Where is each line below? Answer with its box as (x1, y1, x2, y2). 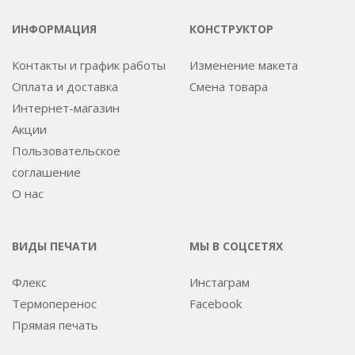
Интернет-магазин (12, 99, 120, 116)
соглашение (12, 163, 81, 180)
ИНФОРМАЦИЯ (12, 21, 97, 36)
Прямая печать (12, 316, 98, 333)
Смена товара (189, 78, 268, 94)
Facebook (189, 295, 242, 311)
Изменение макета (189, 56, 298, 73)
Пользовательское (12, 142, 120, 158)
